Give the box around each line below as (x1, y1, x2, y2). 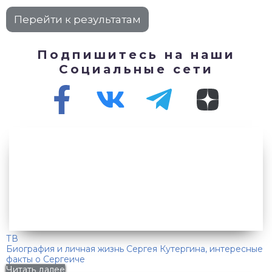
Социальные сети (58, 61, 214, 76)
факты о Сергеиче (6, 253, 85, 265)
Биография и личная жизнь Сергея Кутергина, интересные (6, 243, 263, 254)
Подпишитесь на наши (36, 47, 236, 62)
